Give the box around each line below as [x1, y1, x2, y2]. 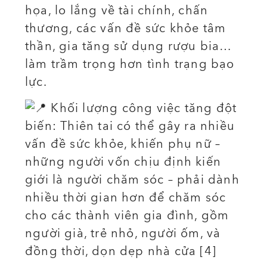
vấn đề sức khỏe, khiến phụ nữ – [25, 136, 221, 153]
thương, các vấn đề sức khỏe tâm [25, 20, 226, 37]
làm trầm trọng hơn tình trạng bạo [25, 56, 235, 73]
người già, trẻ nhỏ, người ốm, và [25, 225, 221, 242]
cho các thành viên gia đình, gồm [25, 207, 229, 224]
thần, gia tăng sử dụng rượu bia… [25, 38, 232, 55]
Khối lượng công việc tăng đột [47, 100, 237, 117]
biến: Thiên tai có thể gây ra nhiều [25, 118, 235, 135]
